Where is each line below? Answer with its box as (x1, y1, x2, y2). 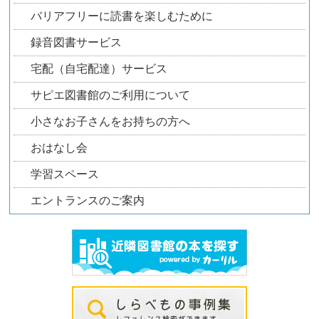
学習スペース (31, 167, 100, 180)
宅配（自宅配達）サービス (31, 62, 168, 75)
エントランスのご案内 (31, 194, 145, 206)
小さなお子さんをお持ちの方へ (31, 115, 191, 127)
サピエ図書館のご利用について (31, 88, 191, 101)
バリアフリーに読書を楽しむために (31, 9, 214, 22)
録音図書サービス (31, 36, 122, 48)
